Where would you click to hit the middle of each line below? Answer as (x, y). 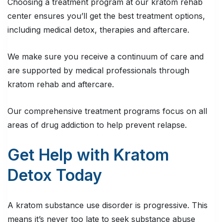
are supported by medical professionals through (98, 71)
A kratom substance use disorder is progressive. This (108, 205)
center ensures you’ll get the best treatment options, (106, 16)
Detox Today (55, 175)
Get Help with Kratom (88, 155)
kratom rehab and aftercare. (61, 84)
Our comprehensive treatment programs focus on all (107, 111)
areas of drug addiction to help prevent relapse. (97, 125)
